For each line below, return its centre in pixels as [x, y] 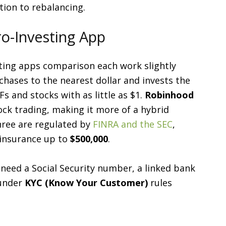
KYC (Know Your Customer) [86, 183]
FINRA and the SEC [133, 124]
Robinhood [169, 95]
